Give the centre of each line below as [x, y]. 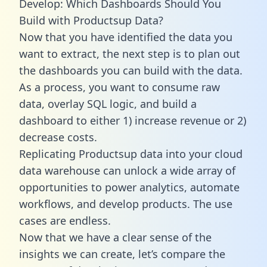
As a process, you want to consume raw [119, 87]
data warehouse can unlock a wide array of [127, 170]
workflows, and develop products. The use [126, 204]
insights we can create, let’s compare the [122, 254]
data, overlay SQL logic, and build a [108, 103]
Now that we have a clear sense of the [115, 237]
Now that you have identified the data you [126, 37]
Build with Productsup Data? [91, 20]
